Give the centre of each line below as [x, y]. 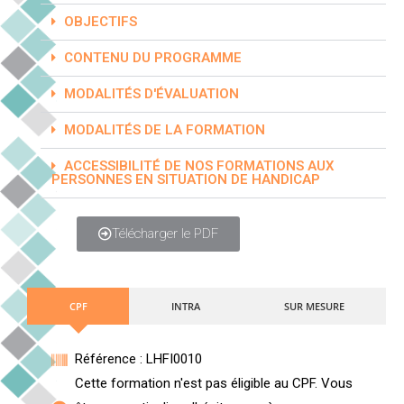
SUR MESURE [314, 306]
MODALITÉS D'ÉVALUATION [151, 94]
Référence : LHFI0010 [138, 359]
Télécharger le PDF [165, 234]
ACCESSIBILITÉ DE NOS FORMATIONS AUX [199, 166]
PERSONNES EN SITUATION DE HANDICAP [186, 179]
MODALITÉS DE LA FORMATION [165, 130]
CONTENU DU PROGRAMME [153, 58]
